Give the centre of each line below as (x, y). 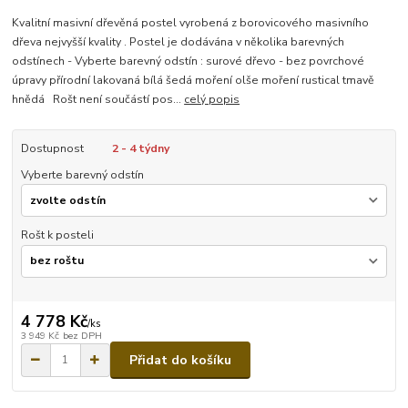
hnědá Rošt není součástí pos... (98, 100)
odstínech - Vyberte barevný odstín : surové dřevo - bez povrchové (189, 61)
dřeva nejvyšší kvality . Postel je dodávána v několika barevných (178, 42)
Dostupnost (52, 149)
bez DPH (82, 336)
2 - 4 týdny (140, 149)
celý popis (212, 100)
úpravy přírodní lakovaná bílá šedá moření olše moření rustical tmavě (194, 81)
